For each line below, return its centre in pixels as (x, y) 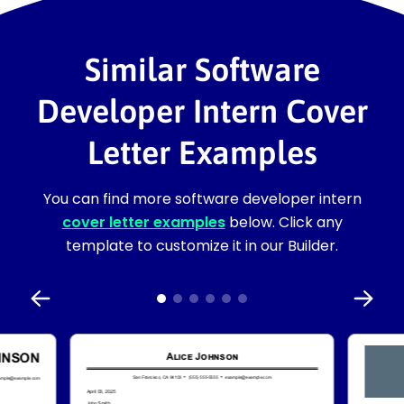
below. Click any (284, 222)
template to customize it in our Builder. (202, 245)
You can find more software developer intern (202, 198)
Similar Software (202, 69)
